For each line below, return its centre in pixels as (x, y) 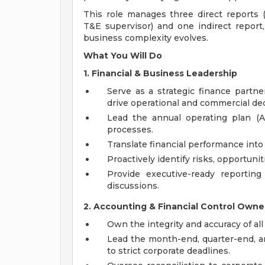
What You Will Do (123, 56)
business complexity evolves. (146, 38)
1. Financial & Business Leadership (160, 73)
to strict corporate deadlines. (169, 251)
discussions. (133, 186)
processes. (130, 130)
